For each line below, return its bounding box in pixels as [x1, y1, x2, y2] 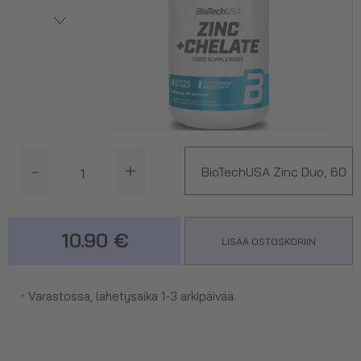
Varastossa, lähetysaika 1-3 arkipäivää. [25, 288, 236, 304]
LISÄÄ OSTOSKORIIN [222, 234, 316, 247]
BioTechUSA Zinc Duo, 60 [201, 163, 346, 180]
